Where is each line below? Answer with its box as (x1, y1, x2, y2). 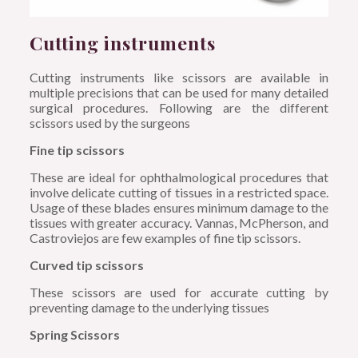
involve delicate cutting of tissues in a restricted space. (29, 184, 329, 200)
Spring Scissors (29, 326, 120, 342)
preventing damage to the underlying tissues (29, 299, 269, 315)
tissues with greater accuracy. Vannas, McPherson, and (29, 214, 329, 230)
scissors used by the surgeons (29, 114, 190, 130)
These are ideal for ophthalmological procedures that (29, 169, 329, 185)
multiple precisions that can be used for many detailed (29, 84, 329, 100)
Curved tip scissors (29, 257, 144, 272)
